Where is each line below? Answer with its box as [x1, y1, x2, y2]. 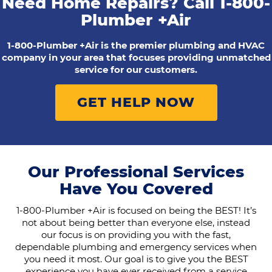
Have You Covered [59, 179, 213, 199]
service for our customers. [75, 64, 197, 76]
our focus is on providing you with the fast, [41, 229, 231, 241]
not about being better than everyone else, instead [22, 217, 250, 229]
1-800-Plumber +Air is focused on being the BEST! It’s [16, 205, 256, 217]
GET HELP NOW [77, 94, 195, 111]
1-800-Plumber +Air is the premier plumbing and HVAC [7, 39, 265, 52]
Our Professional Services [28, 162, 244, 182]
